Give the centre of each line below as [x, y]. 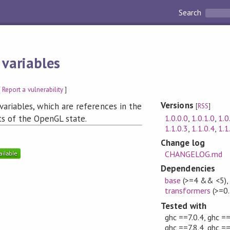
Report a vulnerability [33, 89]
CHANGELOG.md [193, 154]
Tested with [184, 206]
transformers [187, 190]
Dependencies [188, 169]
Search [191, 13]
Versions [178, 106]
